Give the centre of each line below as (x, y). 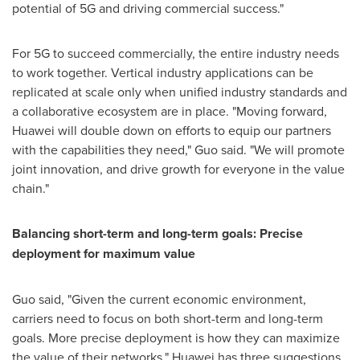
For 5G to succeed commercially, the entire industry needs (176, 53)
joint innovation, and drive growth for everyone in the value (178, 168)
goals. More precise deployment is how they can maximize (176, 337)
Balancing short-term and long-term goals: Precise (157, 233)
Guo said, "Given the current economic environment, (159, 299)
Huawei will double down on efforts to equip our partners (172, 130)
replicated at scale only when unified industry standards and (180, 91)
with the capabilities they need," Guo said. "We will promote (178, 149)
